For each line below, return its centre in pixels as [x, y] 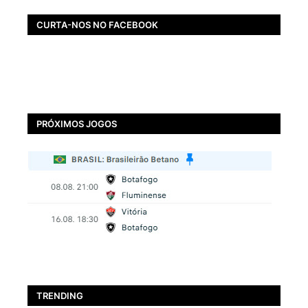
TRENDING [60, 295]
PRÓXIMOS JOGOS [77, 123]
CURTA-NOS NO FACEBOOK [97, 24]
